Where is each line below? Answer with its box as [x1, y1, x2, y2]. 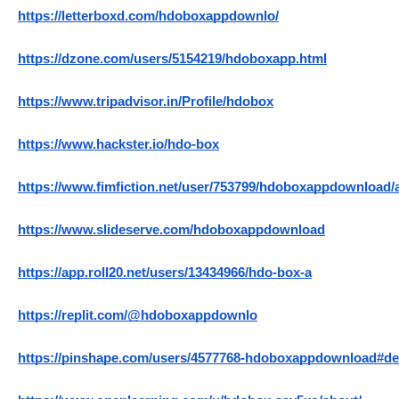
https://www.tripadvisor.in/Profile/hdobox [18, 94, 273, 110]
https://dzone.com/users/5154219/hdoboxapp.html [18, 52, 327, 67]
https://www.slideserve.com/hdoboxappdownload [18, 223, 325, 238]
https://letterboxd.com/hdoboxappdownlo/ [18, 9, 279, 24]
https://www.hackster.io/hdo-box [18, 137, 219, 152]
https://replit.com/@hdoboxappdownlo [18, 308, 257, 323]
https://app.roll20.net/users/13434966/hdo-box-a [18, 265, 312, 281]
